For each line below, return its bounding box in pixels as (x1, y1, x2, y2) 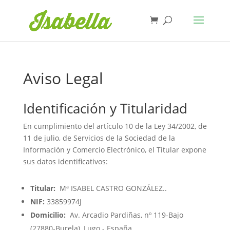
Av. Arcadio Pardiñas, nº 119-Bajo (65, 210, 183, 220)
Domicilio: (30, 210, 66, 220)
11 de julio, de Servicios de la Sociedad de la (23, 133, 175, 143)
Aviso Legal (23, 68, 103, 89)
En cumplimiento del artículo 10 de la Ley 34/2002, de (23, 121, 207, 131)
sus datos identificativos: (23, 157, 108, 166)
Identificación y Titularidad (23, 99, 187, 118)
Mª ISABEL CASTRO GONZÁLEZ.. (55, 183, 167, 193)
